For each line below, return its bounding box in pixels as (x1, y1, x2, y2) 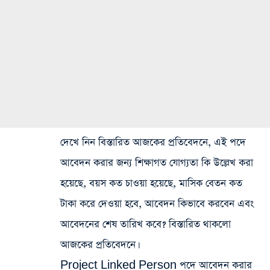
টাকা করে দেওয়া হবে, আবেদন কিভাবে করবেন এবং (60, 197, 254, 212)
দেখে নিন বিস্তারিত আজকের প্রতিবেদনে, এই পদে (60, 136, 246, 150)
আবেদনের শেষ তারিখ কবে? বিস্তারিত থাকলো (60, 218, 231, 232)
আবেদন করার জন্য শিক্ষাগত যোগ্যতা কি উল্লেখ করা (60, 156, 253, 171)
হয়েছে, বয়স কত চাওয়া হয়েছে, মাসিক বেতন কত (60, 177, 242, 191)
